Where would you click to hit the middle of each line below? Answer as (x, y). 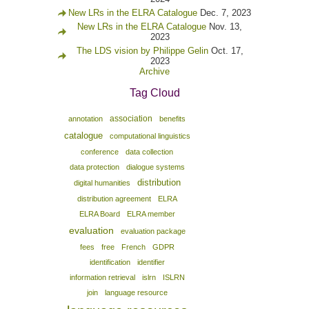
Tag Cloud (154, 93)
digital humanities (102, 183)
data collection (149, 152)
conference (100, 152)
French (133, 247)
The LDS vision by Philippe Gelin (142, 51)
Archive (154, 71)
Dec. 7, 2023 (226, 13)
